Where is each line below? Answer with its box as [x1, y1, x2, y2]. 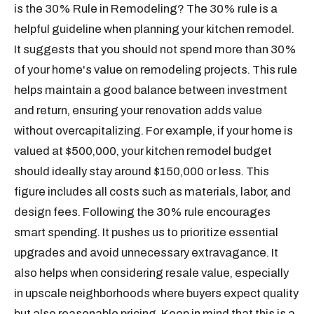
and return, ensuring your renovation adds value [14, 104, 263, 117]
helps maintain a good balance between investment [14, 83, 288, 97]
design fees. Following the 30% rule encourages [14, 205, 271, 219]
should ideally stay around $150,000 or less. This [14, 165, 270, 178]
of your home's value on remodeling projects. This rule [14, 63, 298, 76]
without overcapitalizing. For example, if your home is [14, 124, 294, 137]
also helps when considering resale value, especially [14, 266, 289, 280]
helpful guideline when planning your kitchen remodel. [14, 22, 295, 36]
